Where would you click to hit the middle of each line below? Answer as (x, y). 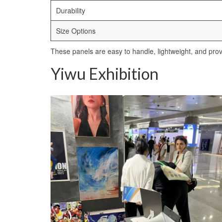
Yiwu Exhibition (105, 74)
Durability (71, 11)
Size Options (76, 31)
